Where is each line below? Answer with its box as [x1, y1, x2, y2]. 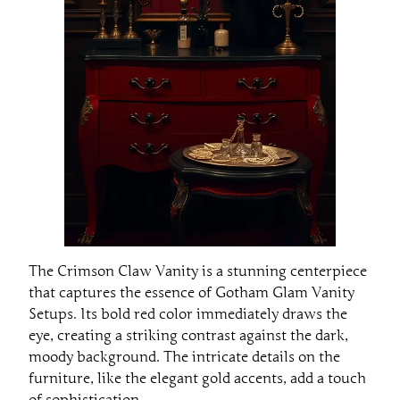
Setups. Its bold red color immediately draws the [29, 304, 347, 323]
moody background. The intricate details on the [29, 347, 340, 366]
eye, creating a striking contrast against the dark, [29, 326, 348, 345]
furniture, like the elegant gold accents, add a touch [29, 369, 366, 387]
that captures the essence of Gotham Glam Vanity [29, 283, 354, 302]
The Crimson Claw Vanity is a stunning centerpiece [29, 262, 367, 280]
